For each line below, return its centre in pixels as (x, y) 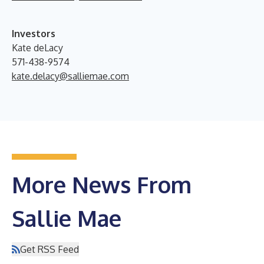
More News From (102, 184)
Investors (34, 33)
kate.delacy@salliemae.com (70, 76)
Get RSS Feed (49, 249)
